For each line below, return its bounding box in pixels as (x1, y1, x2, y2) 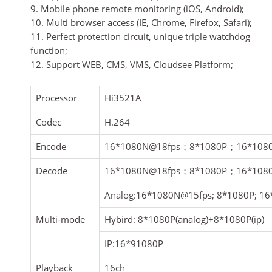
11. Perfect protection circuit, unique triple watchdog (30, 30, 250, 42)
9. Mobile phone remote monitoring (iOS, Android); (30, 2, 244, 15)
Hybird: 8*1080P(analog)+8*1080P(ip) (104, 213, 264, 226)
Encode (36, 140, 66, 153)
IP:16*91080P (104, 237, 163, 250)
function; (30, 44, 67, 56)
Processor (36, 92, 77, 104)
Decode (36, 165, 67, 177)
